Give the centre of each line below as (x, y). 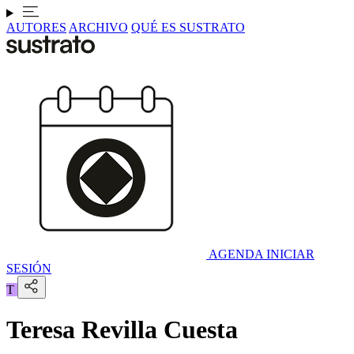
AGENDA (236, 254)
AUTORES (36, 27)
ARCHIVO (98, 27)
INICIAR (290, 254)
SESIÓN (29, 268)
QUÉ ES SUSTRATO (188, 27)
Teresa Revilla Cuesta (122, 330)
